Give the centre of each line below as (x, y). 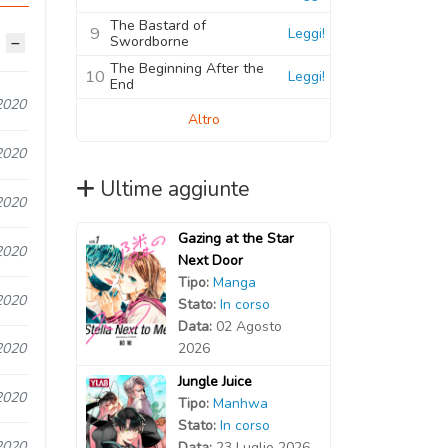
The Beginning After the (187, 68)
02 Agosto (248, 326)
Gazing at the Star (235, 238)
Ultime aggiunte (175, 188)
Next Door (210, 260)
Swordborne (149, 41)
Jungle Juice (214, 381)
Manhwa (240, 403)
